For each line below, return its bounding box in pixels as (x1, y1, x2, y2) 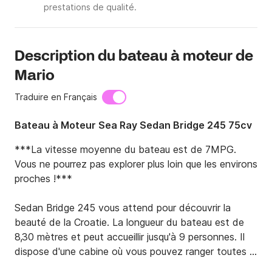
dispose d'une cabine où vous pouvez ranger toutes (15, 245, 246, 258)
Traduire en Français (15, 92, 97, 103)
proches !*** (15, 172, 72, 185)
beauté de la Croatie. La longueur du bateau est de (15, 216, 244, 229)
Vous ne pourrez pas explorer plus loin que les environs (15, 158, 257, 171)
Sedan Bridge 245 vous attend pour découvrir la (15, 202, 231, 214)
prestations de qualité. (44, 2, 137, 13)
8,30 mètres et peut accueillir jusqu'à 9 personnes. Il (15, 231, 245, 243)
